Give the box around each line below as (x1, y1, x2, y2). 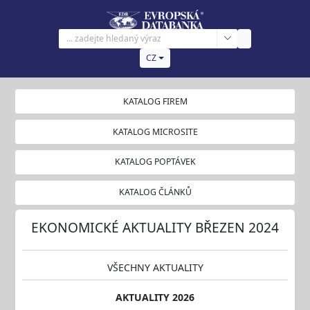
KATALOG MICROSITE (112, 125, 198, 138)
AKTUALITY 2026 (116, 290, 194, 304)
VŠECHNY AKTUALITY (107, 260, 203, 274)
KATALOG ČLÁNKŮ (118, 186, 192, 199)
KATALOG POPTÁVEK (114, 156, 196, 168)
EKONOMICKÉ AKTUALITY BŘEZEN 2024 (31, 217, 279, 237)
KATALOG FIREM (122, 95, 188, 107)
